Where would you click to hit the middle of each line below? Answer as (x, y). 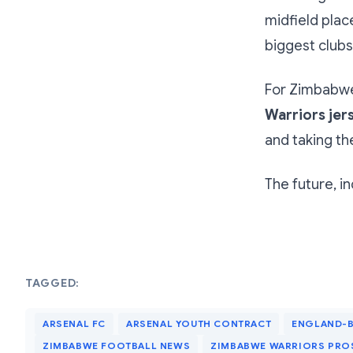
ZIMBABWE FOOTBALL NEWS (117, 345)
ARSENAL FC (74, 323)
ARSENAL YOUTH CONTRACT (199, 323)
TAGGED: (52, 282)
